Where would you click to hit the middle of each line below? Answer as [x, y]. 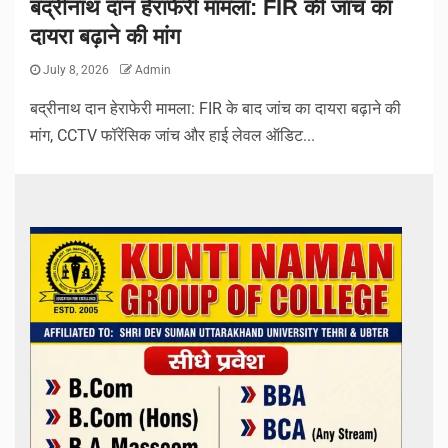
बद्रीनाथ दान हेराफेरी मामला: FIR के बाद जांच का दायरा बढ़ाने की [215, 109]
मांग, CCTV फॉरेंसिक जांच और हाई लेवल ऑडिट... [172, 136]
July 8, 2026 [76, 70]
